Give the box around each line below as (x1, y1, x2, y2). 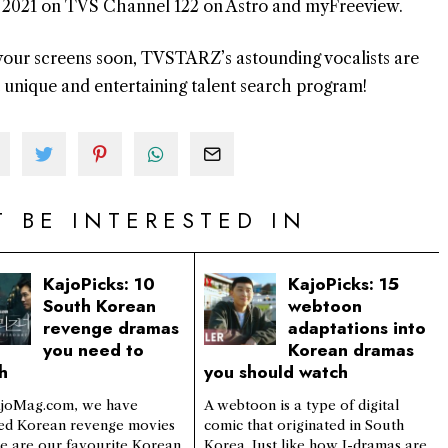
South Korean (42, 292, 156, 319)
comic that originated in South (203, 417, 404, 435)
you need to (42, 336, 144, 363)
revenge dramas (42, 314, 179, 341)
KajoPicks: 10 (42, 270, 155, 297)
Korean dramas (287, 336, 414, 363)
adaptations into (287, 314, 426, 341)
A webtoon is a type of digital (203, 397, 399, 415)
